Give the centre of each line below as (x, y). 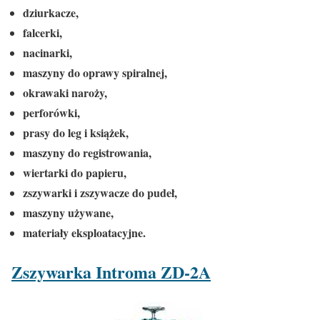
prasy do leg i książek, (76, 132)
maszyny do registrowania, (87, 152)
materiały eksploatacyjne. (84, 232)
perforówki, (51, 112)
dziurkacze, (51, 12)
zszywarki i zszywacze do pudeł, (100, 192)
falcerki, (42, 32)
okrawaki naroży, (65, 92)
